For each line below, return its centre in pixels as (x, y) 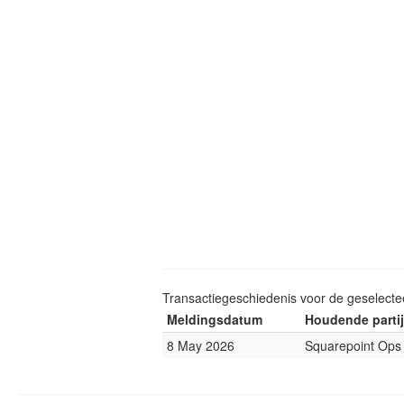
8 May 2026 (201, 345)
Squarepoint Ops (353, 345)
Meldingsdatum (215, 319)
